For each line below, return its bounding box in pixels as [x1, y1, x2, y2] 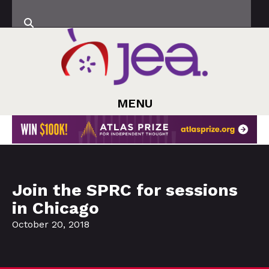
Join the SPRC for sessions [12, 180, 238, 201]
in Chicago [12, 198, 99, 219]
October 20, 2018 [12, 219, 89, 231]
